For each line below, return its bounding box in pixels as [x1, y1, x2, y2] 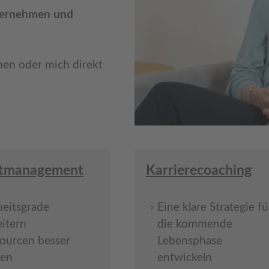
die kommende [157, 218, 232, 230]
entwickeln [157, 252, 215, 264]
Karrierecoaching [146, 163, 252, 177]
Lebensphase [157, 235, 222, 247]
